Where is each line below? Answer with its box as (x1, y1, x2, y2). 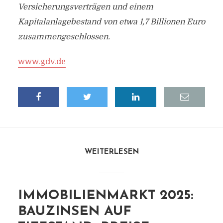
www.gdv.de (17, 57, 66, 66)
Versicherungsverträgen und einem (17, 2, 153, 11)
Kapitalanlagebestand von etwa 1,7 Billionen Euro (17, 17, 205, 26)
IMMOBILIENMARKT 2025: (17, 189, 193, 203)
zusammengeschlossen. (17, 32, 110, 41)
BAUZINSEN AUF (17, 205, 131, 219)
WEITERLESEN (84, 148, 139, 156)
